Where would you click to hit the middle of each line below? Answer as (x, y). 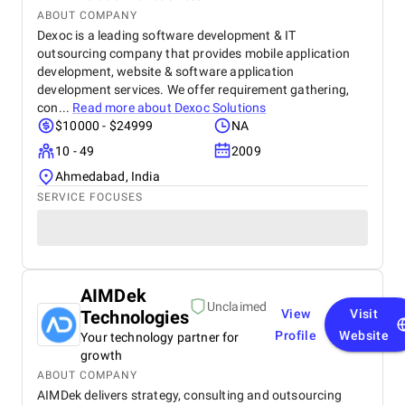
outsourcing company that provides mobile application (193, 53)
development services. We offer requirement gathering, (193, 89)
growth (102, 355)
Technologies (135, 317)
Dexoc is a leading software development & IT (167, 35)
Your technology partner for (160, 337)
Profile (296, 335)
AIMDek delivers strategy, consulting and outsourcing (189, 395)
